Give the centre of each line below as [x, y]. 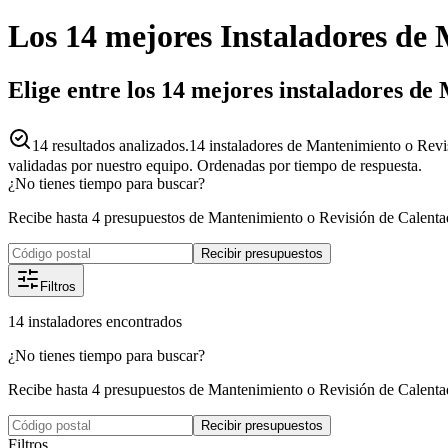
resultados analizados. [118, 145]
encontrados [144, 321]
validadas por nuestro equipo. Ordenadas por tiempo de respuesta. [215, 165]
